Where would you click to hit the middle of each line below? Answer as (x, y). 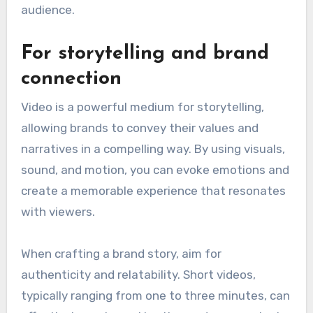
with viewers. (58, 211)
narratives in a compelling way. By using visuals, (153, 148)
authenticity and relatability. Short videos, (138, 274)
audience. (48, 10)
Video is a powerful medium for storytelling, (142, 107)
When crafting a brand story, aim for (121, 253)
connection (71, 79)
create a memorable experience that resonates (153, 190)
